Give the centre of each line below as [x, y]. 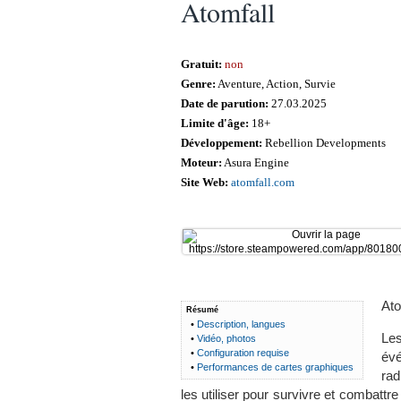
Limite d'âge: [214, 123]
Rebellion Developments [324, 142]
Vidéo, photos [226, 338]
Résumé [202, 309]
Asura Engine [255, 162]
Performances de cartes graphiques [275, 367]
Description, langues [241, 324]
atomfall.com [262, 182]
